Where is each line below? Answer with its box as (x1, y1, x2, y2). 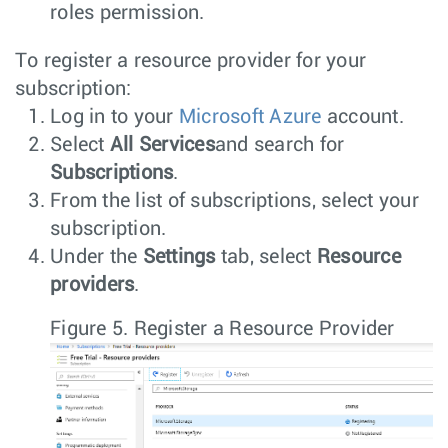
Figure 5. (50, 319, 134, 340)
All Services (109, 135, 215, 156)
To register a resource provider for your (15, 51, 366, 72)
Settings (142, 247, 216, 268)
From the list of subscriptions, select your (50, 191, 419, 212)
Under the (50, 247, 143, 268)
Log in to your (50, 107, 179, 128)
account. (321, 107, 404, 128)
